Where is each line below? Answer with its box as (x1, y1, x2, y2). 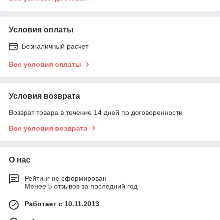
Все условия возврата (9, 124, 87, 132)
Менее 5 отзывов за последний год (25, 182, 137, 190)
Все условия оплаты (9, 60, 81, 68)
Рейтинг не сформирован (25, 174, 107, 182)
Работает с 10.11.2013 (25, 199, 99, 208)
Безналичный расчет (22, 42, 88, 50)
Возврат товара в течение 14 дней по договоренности (9, 108, 183, 116)
